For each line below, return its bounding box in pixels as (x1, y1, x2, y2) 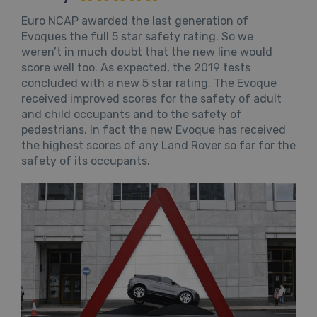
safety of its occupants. (21, 154, 150, 168)
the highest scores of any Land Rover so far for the (21, 138, 296, 152)
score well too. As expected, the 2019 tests (21, 60, 250, 74)
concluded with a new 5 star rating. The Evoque (21, 76, 277, 90)
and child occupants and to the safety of (21, 107, 242, 121)
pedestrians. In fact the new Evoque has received (21, 122, 286, 137)
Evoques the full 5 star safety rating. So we (21, 29, 253, 43)
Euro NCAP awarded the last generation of (21, 13, 248, 28)
